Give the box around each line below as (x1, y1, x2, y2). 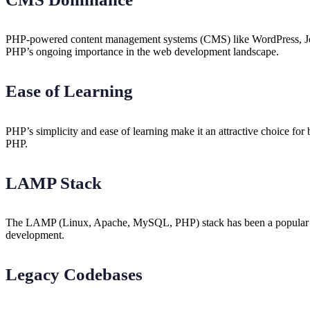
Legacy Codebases (6, 265, 143, 284)
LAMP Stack (6, 173, 102, 192)
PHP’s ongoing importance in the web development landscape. (6, 46, 279, 58)
